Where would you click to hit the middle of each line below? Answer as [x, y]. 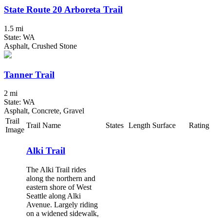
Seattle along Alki [54, 196]
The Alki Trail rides [56, 169]
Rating [199, 126]
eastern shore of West [59, 187]
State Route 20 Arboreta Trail [63, 10]
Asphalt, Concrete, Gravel [44, 111]
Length [139, 126]
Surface [164, 126]
